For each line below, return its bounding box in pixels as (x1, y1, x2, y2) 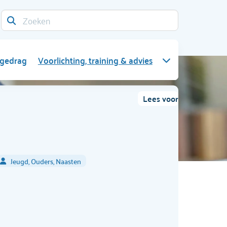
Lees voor (143, 91, 178, 106)
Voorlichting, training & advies (37, 51, 153, 68)
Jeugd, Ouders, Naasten (10, 154, 81, 167)
